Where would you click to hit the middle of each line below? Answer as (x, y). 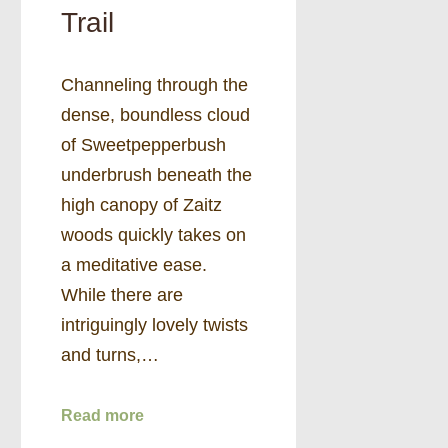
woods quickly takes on (153, 234)
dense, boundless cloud (155, 114)
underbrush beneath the (156, 174)
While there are (122, 294)
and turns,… (110, 354)
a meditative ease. (134, 264)
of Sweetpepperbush (143, 144)
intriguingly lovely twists (154, 324)
